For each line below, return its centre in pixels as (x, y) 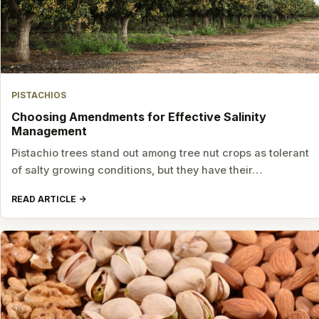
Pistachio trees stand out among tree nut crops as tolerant (161, 153)
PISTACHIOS (39, 95)
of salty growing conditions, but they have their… (137, 170)
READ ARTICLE (44, 199)
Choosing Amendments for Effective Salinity (139, 116)
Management (49, 131)
